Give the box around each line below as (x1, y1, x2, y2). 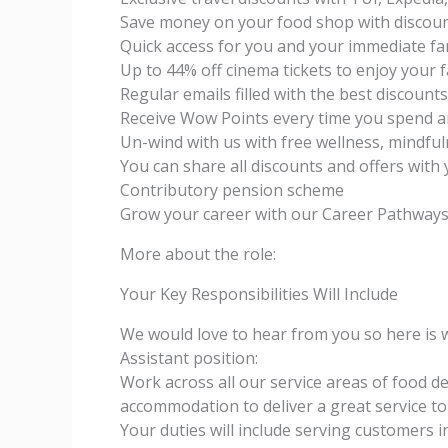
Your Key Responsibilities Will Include (120, 283, 398, 305)
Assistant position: (120, 347, 258, 369)
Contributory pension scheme (120, 179, 344, 201)
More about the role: (120, 243, 276, 265)
